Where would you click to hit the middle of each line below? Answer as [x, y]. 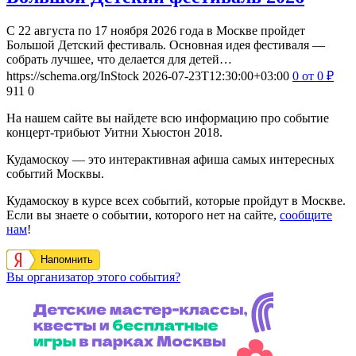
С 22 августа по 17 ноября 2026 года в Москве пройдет [156, 30]
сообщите [306, 215]
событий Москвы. [55, 173]
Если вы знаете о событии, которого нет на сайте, [143, 215]
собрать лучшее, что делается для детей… [119, 59]
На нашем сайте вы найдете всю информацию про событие [168, 118]
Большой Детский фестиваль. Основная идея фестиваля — [166, 44]
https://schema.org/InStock [73, 75]
